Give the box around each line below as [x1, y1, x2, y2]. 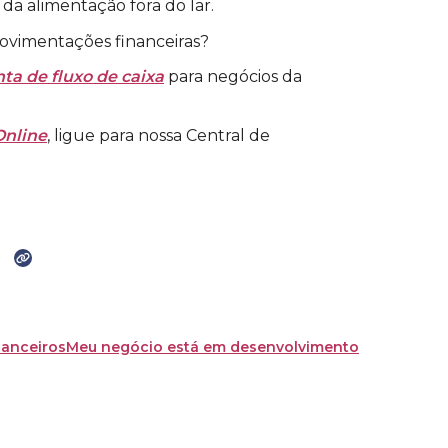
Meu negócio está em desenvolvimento [66, 337, 359, 356]
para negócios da [164, 67, 302, 87]
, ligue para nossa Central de [47, 126, 270, 146]
